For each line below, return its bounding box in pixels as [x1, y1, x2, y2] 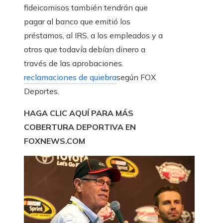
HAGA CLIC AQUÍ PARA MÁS [24, 108, 133, 118]
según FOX [116, 72, 156, 83]
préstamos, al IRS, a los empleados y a [24, 30, 163, 41]
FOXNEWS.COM [24, 136, 85, 146]
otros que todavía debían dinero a [24, 44, 145, 55]
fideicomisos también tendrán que [24, 2, 148, 13]
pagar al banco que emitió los [24, 16, 130, 27]
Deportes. [24, 86, 59, 97]
